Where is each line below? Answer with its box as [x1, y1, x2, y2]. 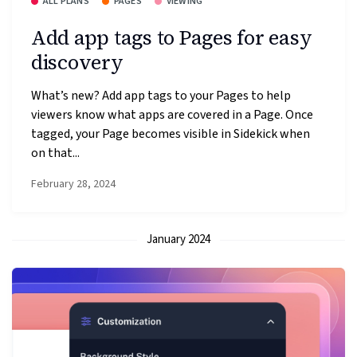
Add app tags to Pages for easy [31, 23, 312, 51]
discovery [31, 48, 124, 76]
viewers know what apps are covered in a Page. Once [31, 105, 313, 124]
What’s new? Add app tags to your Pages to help [31, 86, 291, 104]
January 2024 [147, 231, 210, 249]
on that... [31, 143, 80, 162]
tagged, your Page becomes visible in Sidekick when [31, 124, 310, 143]
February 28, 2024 [31, 176, 116, 193]
